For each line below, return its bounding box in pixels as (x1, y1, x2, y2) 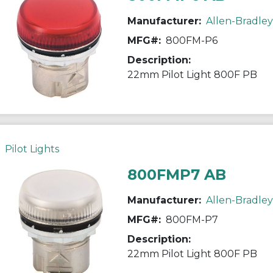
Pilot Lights (4, 143, 59, 155)
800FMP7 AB (127, 165, 226, 183)
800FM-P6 (165, 34, 218, 46)
